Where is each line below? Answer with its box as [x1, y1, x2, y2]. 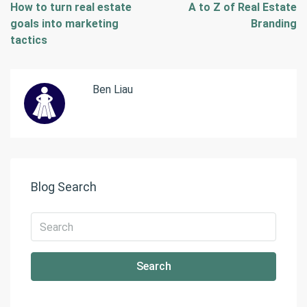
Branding [251, 17, 297, 31]
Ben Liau [93, 83, 133, 97]
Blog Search [31, 180, 97, 195]
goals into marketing [10, 17, 119, 31]
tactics [10, 34, 47, 47]
